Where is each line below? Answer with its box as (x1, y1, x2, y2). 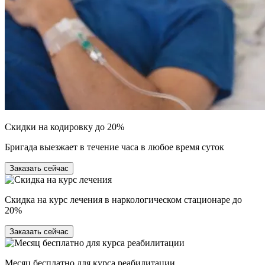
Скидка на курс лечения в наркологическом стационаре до (5, 194, 242, 205)
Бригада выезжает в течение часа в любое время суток (5, 141, 224, 152)
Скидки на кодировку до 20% (5, 121, 124, 132)
